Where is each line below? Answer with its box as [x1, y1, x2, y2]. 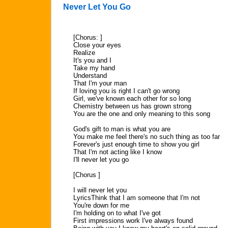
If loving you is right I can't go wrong [73, 87, 180, 95]
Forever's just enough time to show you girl [73, 140, 199, 148]
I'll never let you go [73, 156, 129, 163]
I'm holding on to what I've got [73, 209, 161, 217]
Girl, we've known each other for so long [73, 95, 191, 102]
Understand [73, 72, 107, 79]
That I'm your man [73, 79, 127, 87]
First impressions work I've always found [73, 217, 193, 224]
